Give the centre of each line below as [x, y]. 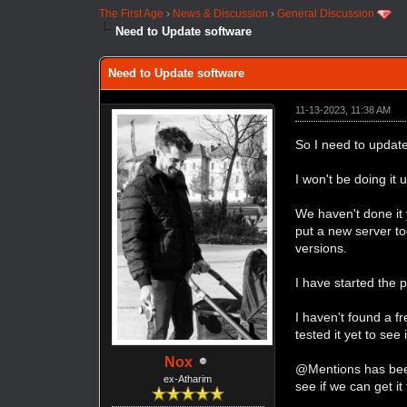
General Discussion [326, 14]
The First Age [132, 14]
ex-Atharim [188, 378]
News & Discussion [221, 14]
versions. [322, 248]
